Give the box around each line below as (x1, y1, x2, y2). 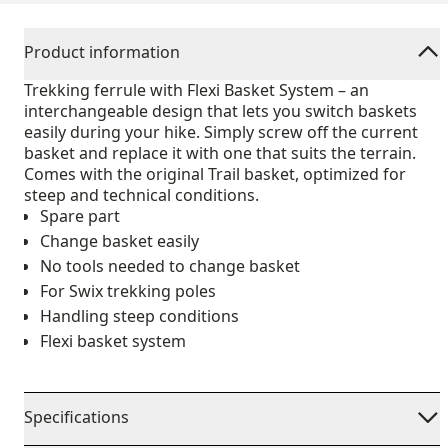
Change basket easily (40, 230, 199, 252)
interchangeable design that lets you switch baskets (24, 100, 417, 122)
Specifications (24, 406, 129, 428)
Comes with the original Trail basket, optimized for (24, 163, 406, 185)
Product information (24, 41, 180, 63)
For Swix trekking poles (40, 280, 216, 302)
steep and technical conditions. (24, 184, 259, 206)
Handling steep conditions (40, 305, 239, 327)
